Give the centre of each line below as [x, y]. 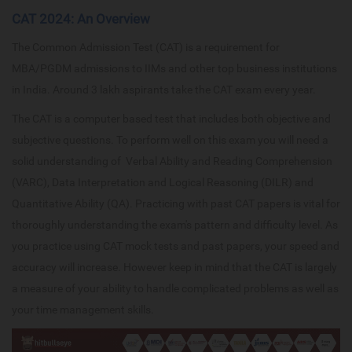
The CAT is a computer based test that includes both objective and [171, 119]
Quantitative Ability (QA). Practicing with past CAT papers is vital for [176, 204]
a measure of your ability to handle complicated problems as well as [175, 289]
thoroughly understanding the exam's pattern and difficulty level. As [175, 225]
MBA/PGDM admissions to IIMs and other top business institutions [174, 69]
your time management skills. [83, 310]
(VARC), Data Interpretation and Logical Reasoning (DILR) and [163, 183]
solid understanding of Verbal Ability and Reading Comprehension [172, 161]
